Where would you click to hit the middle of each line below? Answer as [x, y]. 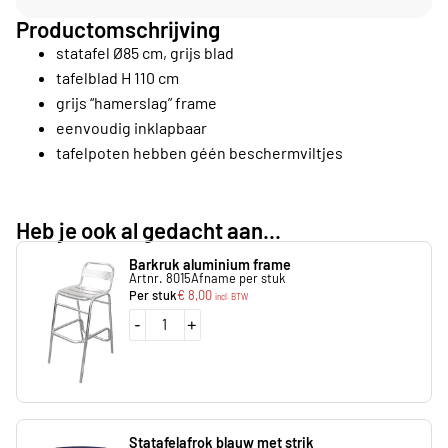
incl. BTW [231, 296]
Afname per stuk [237, 278]
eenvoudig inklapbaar [131, 127]
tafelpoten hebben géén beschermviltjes [199, 152]
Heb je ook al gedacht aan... [148, 230]
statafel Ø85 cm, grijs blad [145, 52]
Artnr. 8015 [159, 278]
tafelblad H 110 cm [117, 77]
